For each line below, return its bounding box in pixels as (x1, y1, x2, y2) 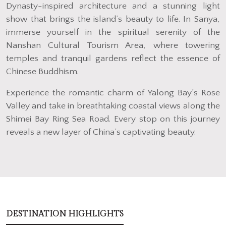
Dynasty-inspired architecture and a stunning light (6, 1, 220, 12)
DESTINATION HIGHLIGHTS (6, 209, 124, 219)
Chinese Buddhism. (6, 67, 79, 77)
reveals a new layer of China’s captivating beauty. (6, 127, 196, 138)
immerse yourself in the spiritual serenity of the (6, 27, 220, 38)
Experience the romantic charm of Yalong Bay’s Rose (6, 88, 220, 98)
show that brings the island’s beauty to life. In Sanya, (6, 14, 220, 25)
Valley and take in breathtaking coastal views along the (6, 101, 220, 111)
